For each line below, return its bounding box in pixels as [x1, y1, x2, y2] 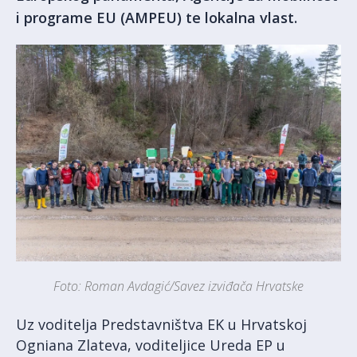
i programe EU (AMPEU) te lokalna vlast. [16, 8, 297, 27]
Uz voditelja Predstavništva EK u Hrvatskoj [16, 315, 307, 335]
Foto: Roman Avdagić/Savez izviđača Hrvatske [53, 277, 304, 296]
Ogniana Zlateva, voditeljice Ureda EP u [16, 335, 285, 355]
